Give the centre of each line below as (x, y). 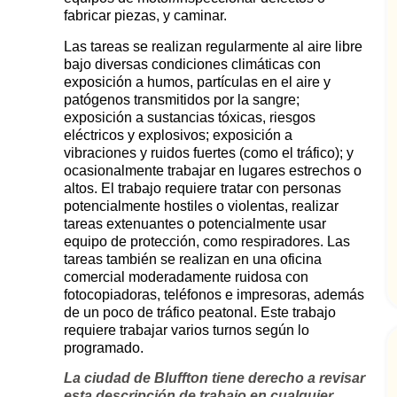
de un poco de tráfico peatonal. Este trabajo (200, 312)
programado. (104, 347)
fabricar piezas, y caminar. (146, 16)
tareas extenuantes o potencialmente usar (195, 223)
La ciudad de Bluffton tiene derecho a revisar (215, 378)
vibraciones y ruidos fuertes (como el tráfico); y (209, 152)
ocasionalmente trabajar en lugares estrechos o (213, 170)
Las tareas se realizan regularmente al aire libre (214, 46)
